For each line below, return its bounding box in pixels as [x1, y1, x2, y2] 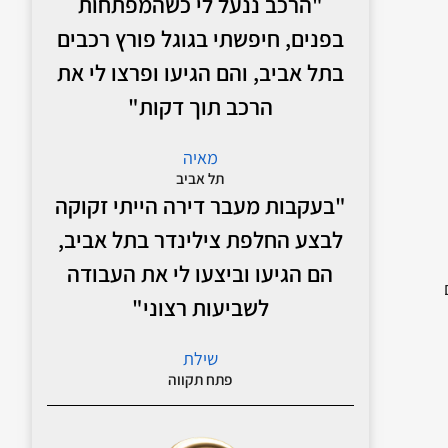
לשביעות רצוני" [131, 292, 269, 323]
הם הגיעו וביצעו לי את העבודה [67, 258, 334, 289]
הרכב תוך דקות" [127, 91, 273, 122]
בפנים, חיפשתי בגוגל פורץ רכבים [56, 23, 344, 54]
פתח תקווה [168, 368, 233, 389]
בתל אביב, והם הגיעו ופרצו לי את [56, 57, 344, 88]
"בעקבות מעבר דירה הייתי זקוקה [54, 190, 346, 221]
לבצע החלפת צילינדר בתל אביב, [57, 224, 343, 255]
